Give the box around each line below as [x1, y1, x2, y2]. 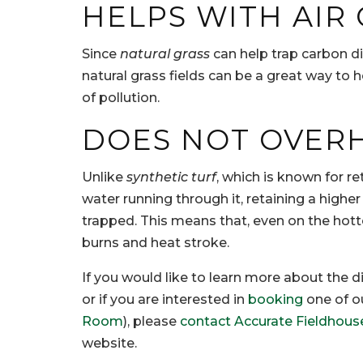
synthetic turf [126, 169, 216, 186]
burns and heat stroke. [82, 235, 229, 251]
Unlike [82, 169, 126, 186]
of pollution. [82, 90, 160, 106]
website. [82, 335, 137, 352]
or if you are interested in [82, 292, 248, 308]
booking [248, 292, 303, 308]
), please [123, 314, 180, 330]
